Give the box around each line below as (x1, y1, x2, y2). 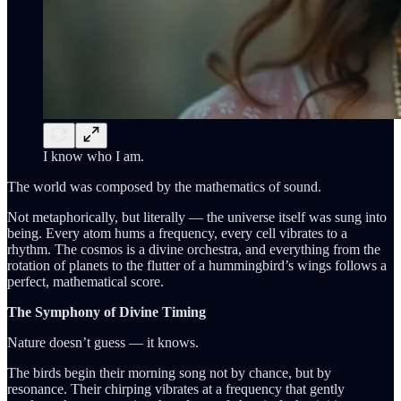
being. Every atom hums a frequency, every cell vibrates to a (7, 225, 347, 241)
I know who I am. (43, 148, 144, 164)
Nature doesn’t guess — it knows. (7, 334, 199, 350)
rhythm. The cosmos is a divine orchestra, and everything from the (7, 241, 380, 257)
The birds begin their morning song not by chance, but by (7, 364, 331, 380)
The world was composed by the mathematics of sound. (7, 178, 321, 194)
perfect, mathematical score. (7, 273, 164, 289)
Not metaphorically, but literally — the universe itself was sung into (7, 209, 387, 225)
